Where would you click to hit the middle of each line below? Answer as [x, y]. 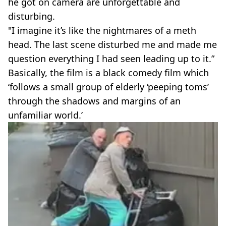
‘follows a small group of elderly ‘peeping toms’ [108, 87]
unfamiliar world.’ [45, 115]
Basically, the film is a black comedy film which [108, 73]
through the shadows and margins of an [94, 101]
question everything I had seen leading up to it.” [111, 59]
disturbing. [32, 16]
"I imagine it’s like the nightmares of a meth [102, 31]
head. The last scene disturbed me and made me [112, 45]
